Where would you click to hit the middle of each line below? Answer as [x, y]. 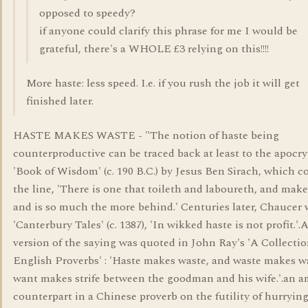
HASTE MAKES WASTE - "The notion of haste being [146, 135]
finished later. [60, 101]
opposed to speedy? [87, 13]
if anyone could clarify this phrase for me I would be [168, 31]
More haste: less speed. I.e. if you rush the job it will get [163, 83]
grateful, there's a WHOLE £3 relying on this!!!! [154, 49]
